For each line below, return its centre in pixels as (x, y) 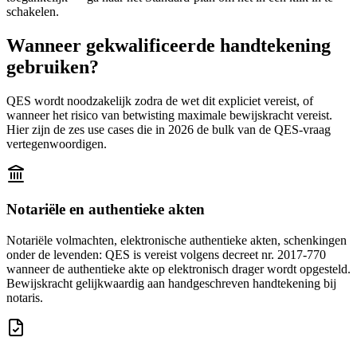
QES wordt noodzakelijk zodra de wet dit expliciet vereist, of (160, 100)
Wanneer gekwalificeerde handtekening (169, 45)
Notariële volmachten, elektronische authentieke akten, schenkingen (177, 241)
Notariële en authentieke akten (106, 210)
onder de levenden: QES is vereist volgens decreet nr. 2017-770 (166, 255)
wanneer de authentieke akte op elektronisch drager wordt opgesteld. (178, 269)
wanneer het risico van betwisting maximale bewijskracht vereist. (169, 115)
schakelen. (33, 11)
